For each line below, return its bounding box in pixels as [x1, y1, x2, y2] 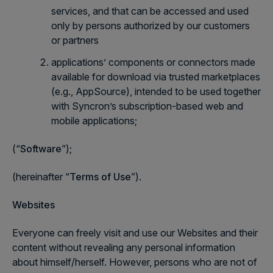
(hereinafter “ [12, 171, 69, 183]
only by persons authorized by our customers [51, 19, 250, 32]
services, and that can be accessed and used [51, 5, 249, 17]
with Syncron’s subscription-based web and [51, 100, 243, 112]
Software [20, 143, 62, 155]
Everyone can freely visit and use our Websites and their [12, 227, 258, 239]
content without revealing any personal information [12, 241, 235, 253]
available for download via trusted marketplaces [51, 71, 260, 83]
